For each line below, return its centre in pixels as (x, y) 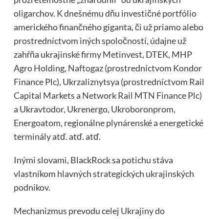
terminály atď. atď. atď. (57, 136)
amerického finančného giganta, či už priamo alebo (108, 27)
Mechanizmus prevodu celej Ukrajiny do (89, 210)
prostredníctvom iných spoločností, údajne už (100, 40)
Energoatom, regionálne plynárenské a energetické (108, 122)
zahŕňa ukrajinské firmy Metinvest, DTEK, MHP (103, 54)
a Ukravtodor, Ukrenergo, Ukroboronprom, (94, 109)
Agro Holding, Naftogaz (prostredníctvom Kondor (108, 68)
